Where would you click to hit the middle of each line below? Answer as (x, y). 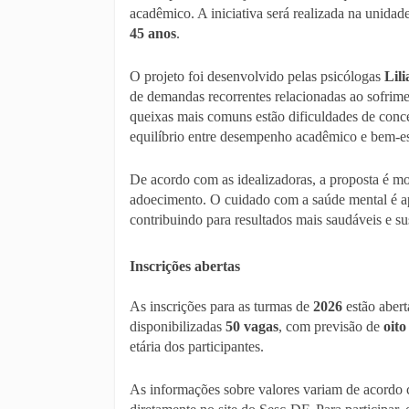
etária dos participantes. (197, 346)
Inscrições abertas (185, 266)
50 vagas (252, 326)
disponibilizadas (178, 326)
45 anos (153, 33)
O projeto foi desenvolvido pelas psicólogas (257, 76)
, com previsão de (331, 326)
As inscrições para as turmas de (221, 306)
